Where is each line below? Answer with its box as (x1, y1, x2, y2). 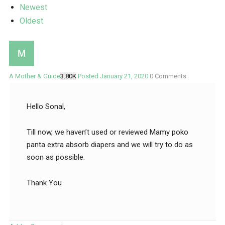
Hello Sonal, (27, 102, 65, 111)
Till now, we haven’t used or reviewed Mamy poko (27, 128, 188, 137)
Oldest (20, 16, 43, 26)
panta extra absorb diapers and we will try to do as (27, 140, 193, 150)
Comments (153, 72, 186, 80)
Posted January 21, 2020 (78, 72, 150, 80)
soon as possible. (27, 153, 85, 162)
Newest (20, 3, 47, 13)
